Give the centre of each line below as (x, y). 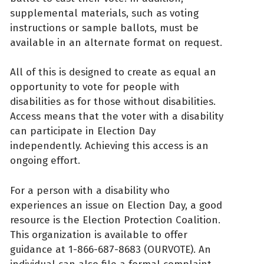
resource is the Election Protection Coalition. (115, 220)
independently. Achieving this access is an (109, 146)
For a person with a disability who (90, 190)
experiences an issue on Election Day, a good (116, 205)
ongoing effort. (45, 161)
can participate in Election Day (83, 131)
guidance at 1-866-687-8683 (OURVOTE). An (110, 249)
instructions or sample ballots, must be (104, 28)
